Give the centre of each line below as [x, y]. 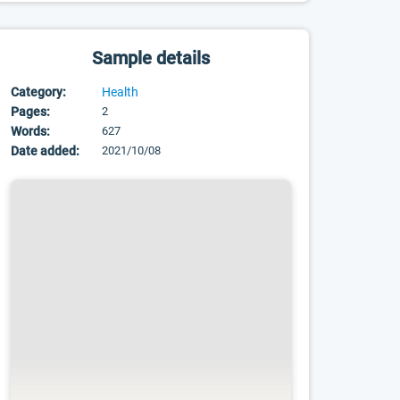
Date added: [46, 151]
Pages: [31, 112]
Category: [39, 92]
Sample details [151, 58]
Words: [31, 131]
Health [121, 92]
